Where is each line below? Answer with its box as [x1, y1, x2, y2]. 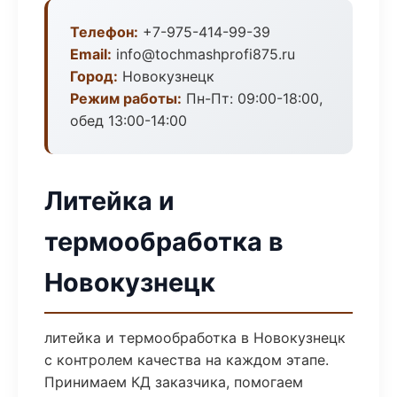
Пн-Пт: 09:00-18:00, [182, 90, 323, 107]
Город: [70, 67, 118, 85]
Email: [70, 45, 112, 63]
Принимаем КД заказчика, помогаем [44, 373, 303, 391]
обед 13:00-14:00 [70, 112, 187, 129]
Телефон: [70, 23, 138, 41]
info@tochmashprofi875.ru [112, 45, 295, 63]
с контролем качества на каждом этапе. [44, 351, 329, 369]
